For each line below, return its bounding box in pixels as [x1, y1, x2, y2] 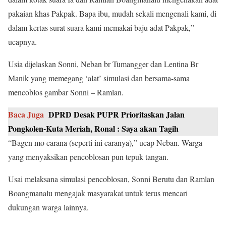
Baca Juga [8, 108, 44, 120]
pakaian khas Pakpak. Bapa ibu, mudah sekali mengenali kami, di [8, 8, 216, 19]
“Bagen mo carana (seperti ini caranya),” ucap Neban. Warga [8, 137, 202, 148]
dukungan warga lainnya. [8, 201, 89, 212]
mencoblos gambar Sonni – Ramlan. [8, 86, 124, 97]
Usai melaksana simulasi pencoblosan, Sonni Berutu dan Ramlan [8, 173, 214, 184]
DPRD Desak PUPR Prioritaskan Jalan [48, 108, 185, 120]
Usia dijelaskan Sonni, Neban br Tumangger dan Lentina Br [8, 58, 198, 69]
